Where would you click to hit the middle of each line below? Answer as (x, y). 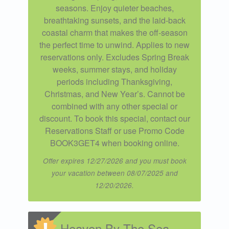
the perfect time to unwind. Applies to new (114, 44)
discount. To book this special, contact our (114, 118)
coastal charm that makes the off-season (114, 32)
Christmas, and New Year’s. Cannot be (114, 94)
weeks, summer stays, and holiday (114, 69)
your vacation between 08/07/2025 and (114, 173)
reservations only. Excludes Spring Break (114, 57)
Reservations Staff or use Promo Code (114, 130)
